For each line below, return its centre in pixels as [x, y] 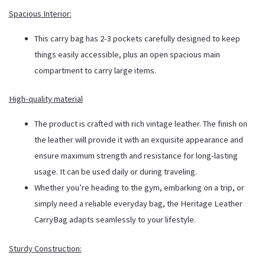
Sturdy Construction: [45, 248]
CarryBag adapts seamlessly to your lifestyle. [115, 220]
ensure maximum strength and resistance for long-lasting [136, 156]
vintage [160, 124]
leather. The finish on [210, 124]
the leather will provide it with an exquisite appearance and [139, 140]
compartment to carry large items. [96, 70]
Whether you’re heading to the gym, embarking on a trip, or [140, 188]
